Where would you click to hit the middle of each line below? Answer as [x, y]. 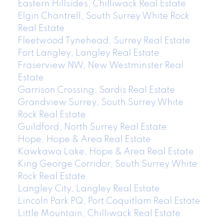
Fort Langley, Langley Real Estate [88, 53]
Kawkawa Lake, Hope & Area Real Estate [106, 152]
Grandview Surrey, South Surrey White [100, 102]
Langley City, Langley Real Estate [89, 189]
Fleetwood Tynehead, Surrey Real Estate [104, 41]
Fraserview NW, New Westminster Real [100, 65]
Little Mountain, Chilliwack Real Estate [99, 213]
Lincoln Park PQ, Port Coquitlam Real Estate [109, 201]
